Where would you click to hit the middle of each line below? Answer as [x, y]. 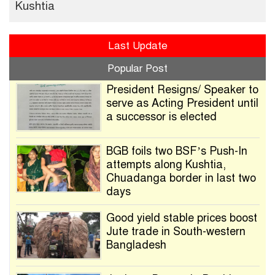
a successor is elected [161, 116]
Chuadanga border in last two [181, 178]
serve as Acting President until [182, 103]
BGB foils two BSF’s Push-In [176, 151]
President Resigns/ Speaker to [182, 89]
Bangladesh [136, 245]
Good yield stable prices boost [181, 218]
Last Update [137, 45]
